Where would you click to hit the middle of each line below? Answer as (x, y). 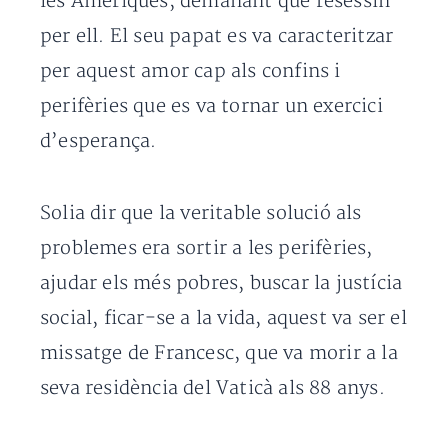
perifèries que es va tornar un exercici (211, 106)
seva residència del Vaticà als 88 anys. (212, 388)
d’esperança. (98, 141)
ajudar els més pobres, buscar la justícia (221, 283)
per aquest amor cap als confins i (190, 71)
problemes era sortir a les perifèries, (206, 248)
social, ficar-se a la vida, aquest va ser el (223, 318)
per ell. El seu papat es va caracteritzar (217, 36)
